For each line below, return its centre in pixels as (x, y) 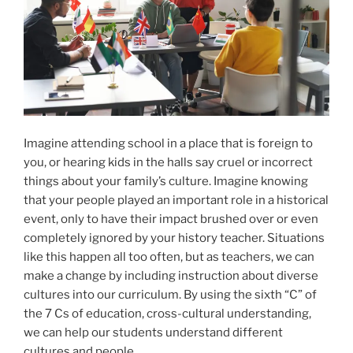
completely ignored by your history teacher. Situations (174, 238)
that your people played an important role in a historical (176, 200)
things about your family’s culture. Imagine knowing (166, 181)
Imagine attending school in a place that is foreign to (168, 143)
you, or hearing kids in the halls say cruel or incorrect (168, 162)
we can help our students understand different (153, 332)
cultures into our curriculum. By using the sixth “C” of (170, 294)
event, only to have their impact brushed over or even (171, 219)
